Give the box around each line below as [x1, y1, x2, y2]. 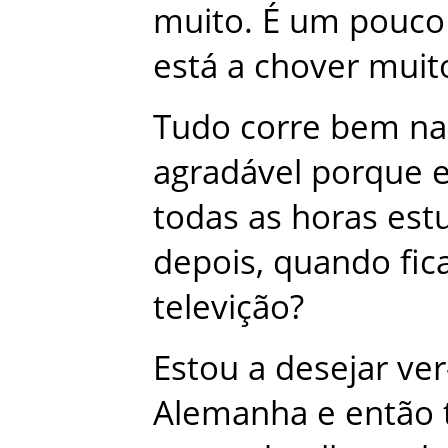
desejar [275, 344, 388, 390]
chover [254, 42, 359, 88]
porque [311, 148, 423, 194]
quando [273, 238, 391, 284]
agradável [153, 148, 302, 194]
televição [153, 283, 290, 329]
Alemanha [153, 389, 308, 435]
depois [153, 238, 256, 284]
